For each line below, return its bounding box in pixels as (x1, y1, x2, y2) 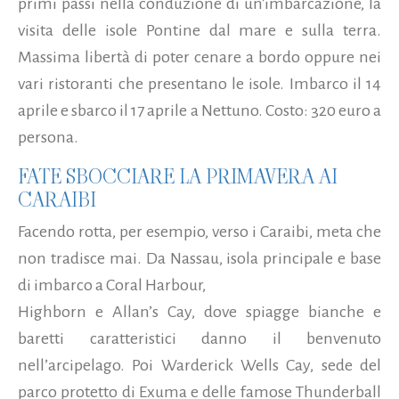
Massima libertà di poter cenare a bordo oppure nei (18, 47, 381, 66)
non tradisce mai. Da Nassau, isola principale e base (18, 248, 381, 267)
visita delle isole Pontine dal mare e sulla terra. (18, 20, 381, 39)
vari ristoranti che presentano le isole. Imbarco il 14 (18, 74, 381, 93)
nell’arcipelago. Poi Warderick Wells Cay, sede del (18, 355, 381, 374)
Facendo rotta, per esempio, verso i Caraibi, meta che (18, 222, 381, 240)
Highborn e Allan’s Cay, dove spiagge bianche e (18, 302, 381, 321)
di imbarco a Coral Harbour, (18, 275, 206, 294)
